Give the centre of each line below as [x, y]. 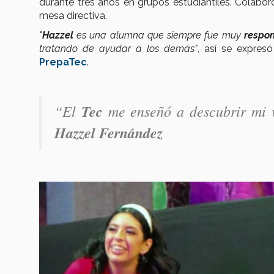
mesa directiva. [73, 16]
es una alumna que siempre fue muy [159, 35]
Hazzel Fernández [109, 133]
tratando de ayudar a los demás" [118, 49]
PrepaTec [63, 62]
